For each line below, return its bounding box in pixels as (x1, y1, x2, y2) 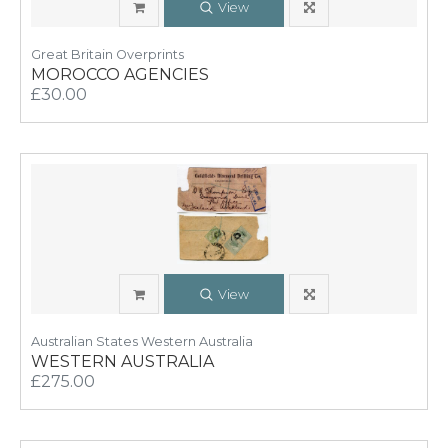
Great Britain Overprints (31, 47, 184, 62)
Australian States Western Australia (31, 334, 253, 349)
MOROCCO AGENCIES (31, 65, 209, 84)
